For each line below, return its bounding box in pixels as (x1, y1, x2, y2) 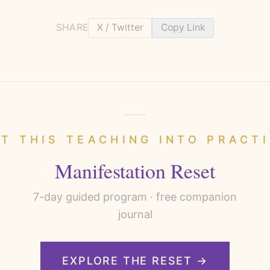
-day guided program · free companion (39, 190, 237, 203)
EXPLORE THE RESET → (62, 254, 208, 268)
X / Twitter (96, 22, 143, 34)
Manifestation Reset (55, 156, 215, 184)
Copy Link (160, 22, 206, 34)
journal (118, 207, 152, 221)
